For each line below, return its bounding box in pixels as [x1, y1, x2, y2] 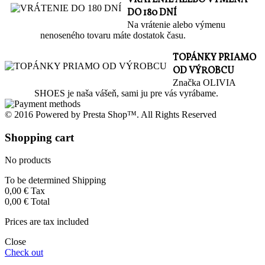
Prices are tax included [5, 216, 89, 227]
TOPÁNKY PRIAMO [173, 51, 256, 64]
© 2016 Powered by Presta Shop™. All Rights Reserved [5, 109, 216, 119]
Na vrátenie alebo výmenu [127, 19, 225, 30]
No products [5, 155, 51, 166]
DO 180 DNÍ [127, 6, 177, 20]
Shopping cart [5, 131, 74, 144]
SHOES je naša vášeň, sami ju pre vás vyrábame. [34, 88, 218, 98]
